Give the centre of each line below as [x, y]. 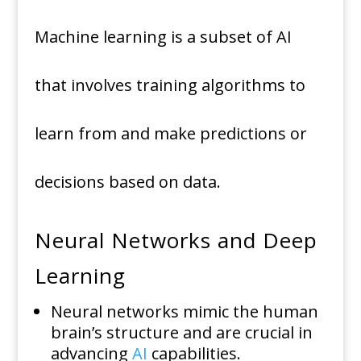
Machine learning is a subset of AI [163, 37]
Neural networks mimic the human [184, 312]
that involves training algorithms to [170, 85]
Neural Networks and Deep [176, 241]
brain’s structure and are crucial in [181, 333]
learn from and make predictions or [170, 134]
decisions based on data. [127, 182]
